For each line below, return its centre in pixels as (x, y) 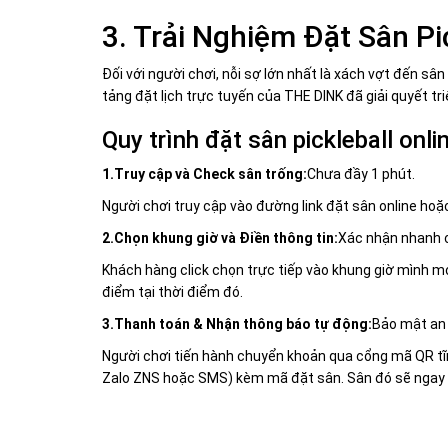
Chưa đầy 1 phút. (361, 174)
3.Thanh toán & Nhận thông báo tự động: (237, 324)
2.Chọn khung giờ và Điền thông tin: (220, 238)
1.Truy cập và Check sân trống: (204, 174)
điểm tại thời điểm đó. (172, 292)
